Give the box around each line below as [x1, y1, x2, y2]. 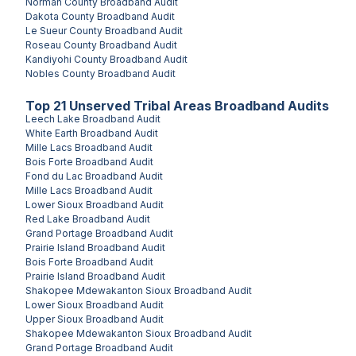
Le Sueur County [25, 24, 103, 37]
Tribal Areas [133, 97, 211, 114]
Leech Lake [25, 112, 80, 125]
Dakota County [25, 10, 95, 22]
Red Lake [25, 212, 70, 225]
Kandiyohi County [25, 52, 107, 65]
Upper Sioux [25, 312, 83, 325]
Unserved [66, 97, 133, 114]
